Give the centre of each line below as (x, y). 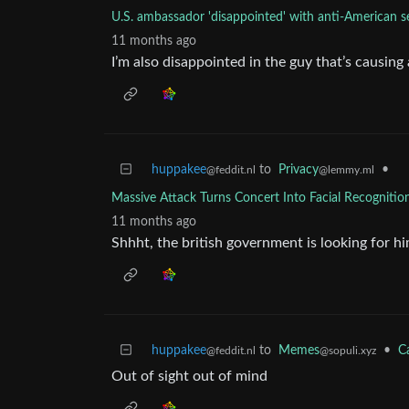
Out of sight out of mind (189, 376)
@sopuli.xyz (348, 351)
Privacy (299, 170)
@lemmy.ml (346, 170)
